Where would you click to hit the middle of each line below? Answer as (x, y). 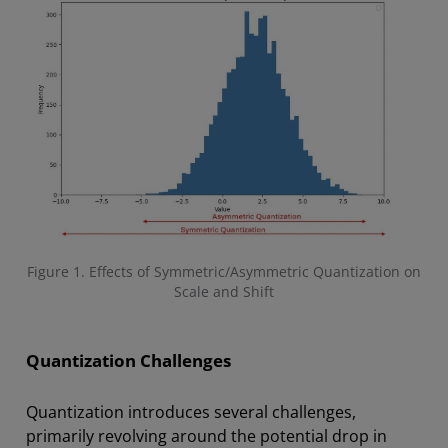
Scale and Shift (224, 291)
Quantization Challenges (128, 360)
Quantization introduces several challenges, (191, 411)
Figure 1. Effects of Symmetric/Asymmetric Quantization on (224, 271)
